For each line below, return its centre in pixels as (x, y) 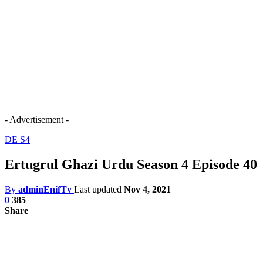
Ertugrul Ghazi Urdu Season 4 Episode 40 (131, 164)
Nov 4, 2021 (147, 189)
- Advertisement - (37, 119)
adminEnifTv (45, 189)
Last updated (99, 189)
